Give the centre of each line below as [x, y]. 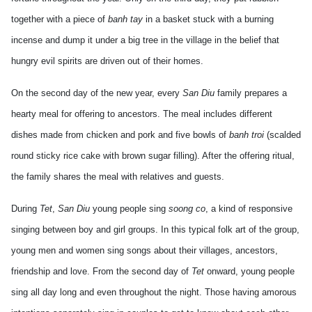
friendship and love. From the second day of [101, 271]
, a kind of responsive [249, 209]
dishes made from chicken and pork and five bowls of [120, 135]
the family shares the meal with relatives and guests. [118, 177]
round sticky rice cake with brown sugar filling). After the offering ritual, [153, 156]
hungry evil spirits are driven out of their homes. [107, 61]
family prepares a [251, 93]
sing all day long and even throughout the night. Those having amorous [154, 292]
